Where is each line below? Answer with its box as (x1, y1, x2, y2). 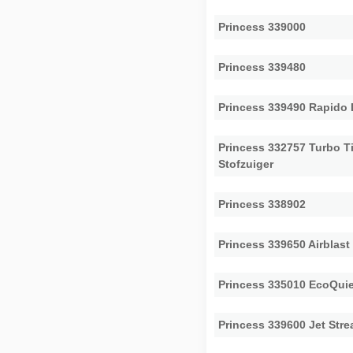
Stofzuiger (218, 157, 274, 170)
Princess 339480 (218, 60, 307, 73)
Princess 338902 (218, 197, 307, 210)
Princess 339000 (218, 20, 307, 33)
